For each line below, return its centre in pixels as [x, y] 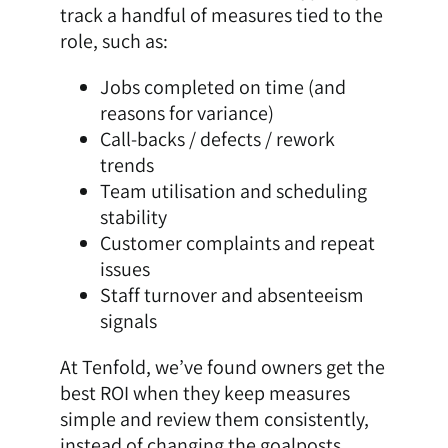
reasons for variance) [186, 113]
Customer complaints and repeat [237, 243]
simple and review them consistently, [214, 419]
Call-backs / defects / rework [217, 139]
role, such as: [113, 41]
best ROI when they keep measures [204, 393]
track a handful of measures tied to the [221, 15]
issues [124, 269]
